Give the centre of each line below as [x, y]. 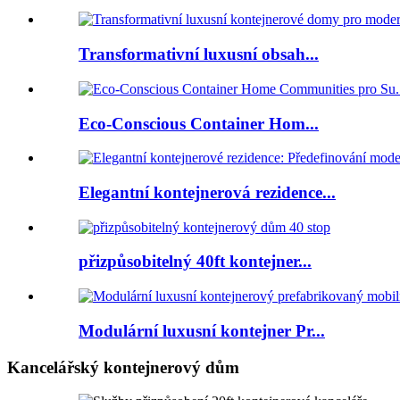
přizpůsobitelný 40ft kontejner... [195, 262]
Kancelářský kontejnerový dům [123, 367]
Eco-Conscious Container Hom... [199, 123]
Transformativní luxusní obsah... [199, 54]
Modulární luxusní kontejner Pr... [202, 330]
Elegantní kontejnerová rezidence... [207, 192]
